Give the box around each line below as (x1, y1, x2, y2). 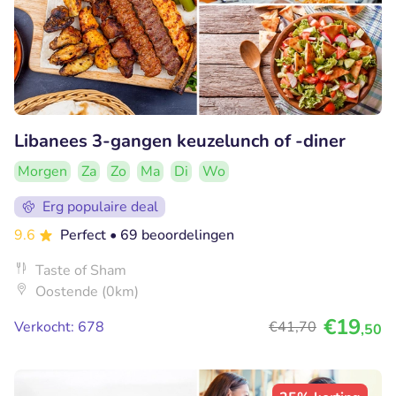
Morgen (18, 161, 67, 181)
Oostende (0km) (35, 281, 139, 301)
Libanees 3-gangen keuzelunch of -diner (14, 128, 346, 153)
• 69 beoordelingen (110, 225, 234, 245)
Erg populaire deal (42, 196, 158, 217)
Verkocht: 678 (14, 316, 104, 337)
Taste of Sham (35, 260, 126, 280)
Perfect (60, 225, 110, 245)
